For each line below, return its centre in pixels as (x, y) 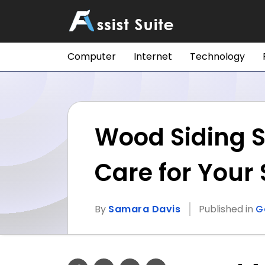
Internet (153, 56)
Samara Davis (144, 209)
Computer (92, 56)
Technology (217, 56)
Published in (227, 209)
